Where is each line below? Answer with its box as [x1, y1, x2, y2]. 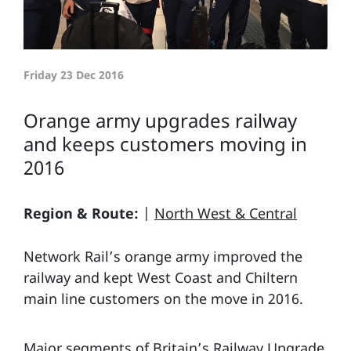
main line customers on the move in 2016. [24, 288, 303, 308]
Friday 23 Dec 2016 [24, 67, 124, 82]
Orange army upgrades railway [24, 107, 297, 133]
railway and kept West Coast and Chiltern [24, 267, 298, 287]
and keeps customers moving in [24, 130, 307, 157]
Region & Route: [24, 203, 139, 223]
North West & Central [154, 203, 297, 223]
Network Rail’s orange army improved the [24, 246, 302, 266]
